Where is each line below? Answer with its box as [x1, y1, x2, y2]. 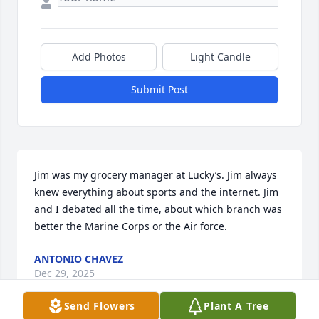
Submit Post [131, 83, 188, 97]
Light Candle [190, 50, 251, 64]
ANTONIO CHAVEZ [34, 252, 123, 266]
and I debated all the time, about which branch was [34, 202, 282, 216]
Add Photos [71, 50, 126, 64]
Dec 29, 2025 [34, 266, 95, 281]
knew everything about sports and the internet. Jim [34, 185, 278, 199]
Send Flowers [63, 299, 136, 313]
